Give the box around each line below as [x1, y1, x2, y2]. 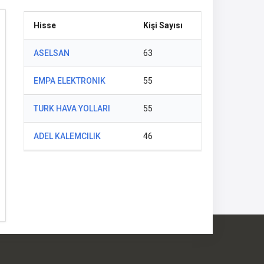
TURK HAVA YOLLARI [34, 104, 110, 113]
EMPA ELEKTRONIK [34, 76, 105, 85]
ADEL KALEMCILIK [34, 131, 101, 141]
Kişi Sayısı [143, 21, 183, 30]
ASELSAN [34, 48, 70, 58]
